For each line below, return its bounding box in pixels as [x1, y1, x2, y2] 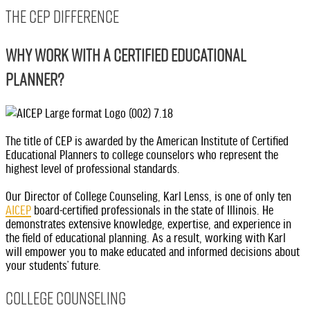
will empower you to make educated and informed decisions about [6, 244, 300, 258]
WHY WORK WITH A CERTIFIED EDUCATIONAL [6, 42, 246, 67]
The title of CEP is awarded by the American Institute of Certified [6, 133, 289, 147]
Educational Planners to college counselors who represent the [6, 147, 278, 161]
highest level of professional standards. [6, 161, 183, 175]
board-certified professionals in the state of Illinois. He [31, 202, 273, 217]
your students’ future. [6, 257, 101, 272]
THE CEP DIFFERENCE [6, 3, 119, 28]
